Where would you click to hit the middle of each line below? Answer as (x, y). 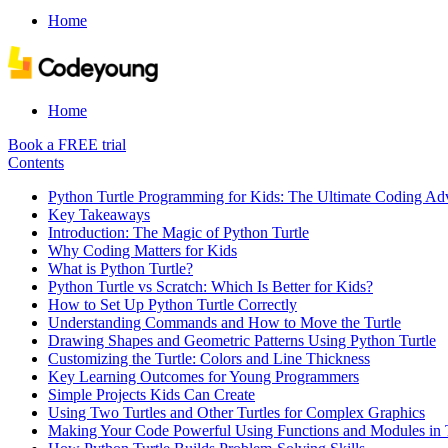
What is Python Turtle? (120, 268)
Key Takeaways (99, 214)
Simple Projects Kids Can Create (151, 394)
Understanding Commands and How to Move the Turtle (224, 322)
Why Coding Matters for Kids (142, 250)
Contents (36, 162)
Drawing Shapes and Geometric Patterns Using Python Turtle (242, 340)
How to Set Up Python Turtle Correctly (172, 304)
